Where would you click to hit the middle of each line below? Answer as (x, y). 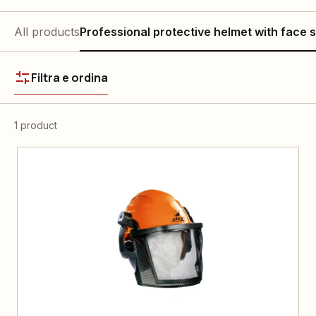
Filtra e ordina (69, 78)
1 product (36, 125)
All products (47, 32)
